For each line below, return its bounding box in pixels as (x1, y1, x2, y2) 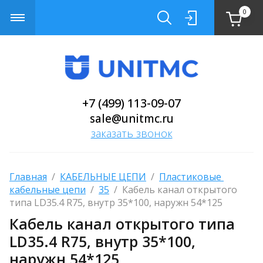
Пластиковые (159, 170, 221, 183)
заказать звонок (90, 126, 173, 140)
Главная (9, 170, 47, 183)
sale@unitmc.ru (89, 111, 174, 126)
